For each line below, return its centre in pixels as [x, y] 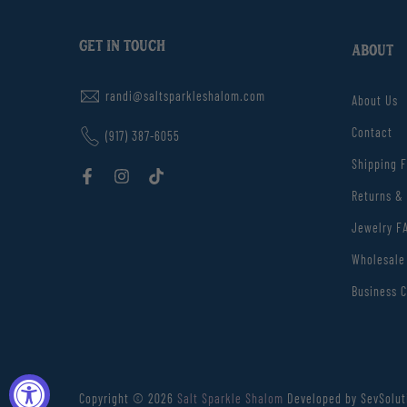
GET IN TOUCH [122, 48]
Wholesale [378, 260]
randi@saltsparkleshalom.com [185, 96]
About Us [375, 101]
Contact [372, 133]
